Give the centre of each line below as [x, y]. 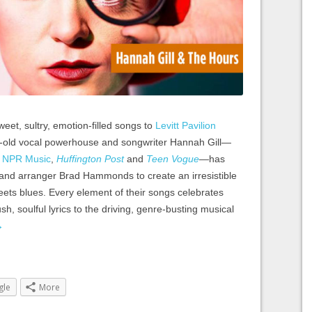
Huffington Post [90, 158]
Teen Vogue [173, 158]
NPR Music [26, 158]
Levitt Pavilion [186, 125]
